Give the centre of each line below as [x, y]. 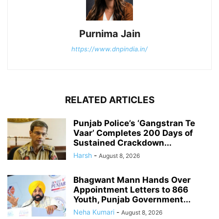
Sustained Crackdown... [122, 142]
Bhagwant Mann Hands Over [132, 180]
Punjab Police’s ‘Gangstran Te [134, 123]
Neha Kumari [94, 212]
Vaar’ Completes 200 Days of [133, 133]
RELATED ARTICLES [109, 100]
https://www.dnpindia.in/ [109, 49]
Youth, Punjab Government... [132, 199]
